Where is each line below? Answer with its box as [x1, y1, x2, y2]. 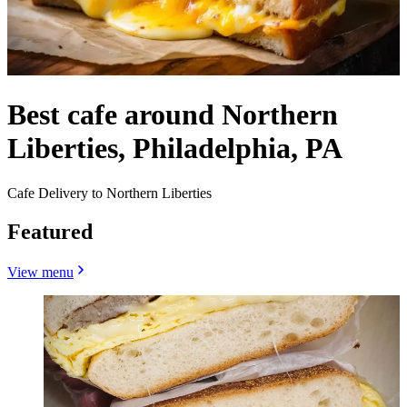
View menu [7, 263, 74, 280]
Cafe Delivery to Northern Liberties [7, 184, 212, 201]
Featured [7, 219, 93, 243]
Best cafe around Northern [7, 98, 338, 132]
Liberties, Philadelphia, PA [7, 132, 342, 165]
